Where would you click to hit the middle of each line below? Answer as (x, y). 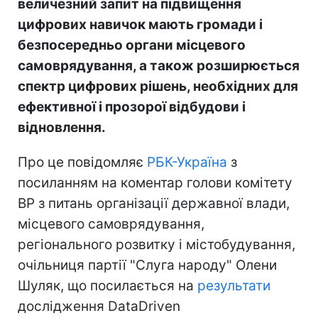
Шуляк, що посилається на (108, 286)
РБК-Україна (187, 163)
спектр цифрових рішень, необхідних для (158, 87)
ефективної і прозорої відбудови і (132, 107)
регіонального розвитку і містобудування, (157, 245)
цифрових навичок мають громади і (140, 25)
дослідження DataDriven (99, 307)
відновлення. (62, 128)
